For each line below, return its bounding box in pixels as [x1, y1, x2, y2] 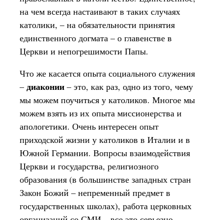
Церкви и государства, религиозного [20, 160, 159, 172]
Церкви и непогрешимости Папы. [20, 45, 148, 57]
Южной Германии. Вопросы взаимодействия [20, 147, 190, 159]
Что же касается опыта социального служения [20, 67, 195, 79]
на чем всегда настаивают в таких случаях [20, 5, 180, 17]
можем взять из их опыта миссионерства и [20, 107, 182, 119]
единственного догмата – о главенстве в [20, 32, 172, 44]
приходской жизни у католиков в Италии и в [20, 134, 190, 145]
